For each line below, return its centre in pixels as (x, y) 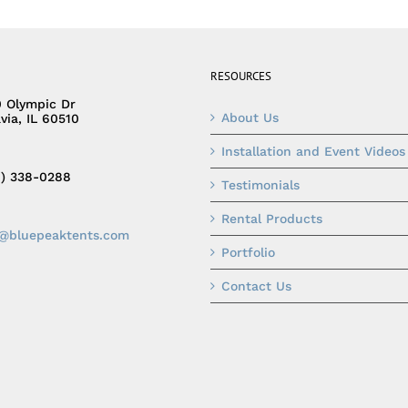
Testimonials (260, 184)
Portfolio (248, 252)
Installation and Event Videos (313, 151)
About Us (250, 117)
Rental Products (272, 218)
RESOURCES (241, 76)
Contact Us (256, 286)
